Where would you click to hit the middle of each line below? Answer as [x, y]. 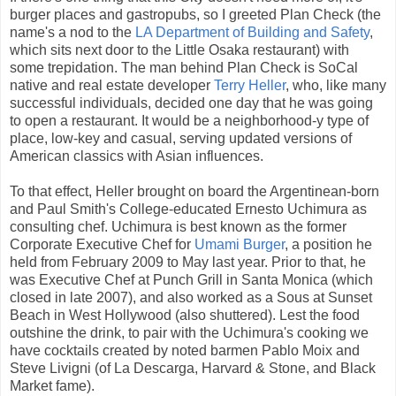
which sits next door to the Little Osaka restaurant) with [179, 49]
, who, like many [336, 85]
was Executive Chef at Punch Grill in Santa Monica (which [191, 279]
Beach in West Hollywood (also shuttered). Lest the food [185, 315]
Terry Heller [250, 85]
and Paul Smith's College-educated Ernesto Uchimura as [188, 209]
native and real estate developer [112, 85]
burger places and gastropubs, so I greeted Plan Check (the [195, 14]
